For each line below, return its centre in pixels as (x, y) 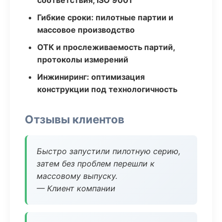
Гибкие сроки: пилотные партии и (105, 17)
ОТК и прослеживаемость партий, (106, 47)
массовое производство (86, 30)
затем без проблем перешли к (96, 164)
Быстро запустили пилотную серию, (109, 151)
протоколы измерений (83, 59)
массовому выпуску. (77, 176)
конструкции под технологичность (107, 89)
